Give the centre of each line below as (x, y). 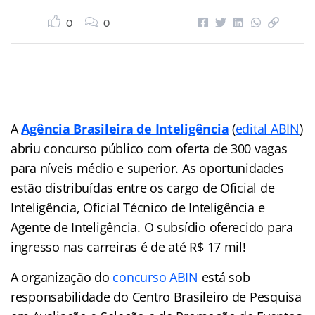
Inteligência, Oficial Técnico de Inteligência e (138, 207)
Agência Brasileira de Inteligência (125, 128)
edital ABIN (267, 128)
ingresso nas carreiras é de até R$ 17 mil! (128, 246)
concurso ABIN (155, 277)
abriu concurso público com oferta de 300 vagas (149, 148)
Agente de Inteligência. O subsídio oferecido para (152, 227)
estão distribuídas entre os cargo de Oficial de (143, 187)
